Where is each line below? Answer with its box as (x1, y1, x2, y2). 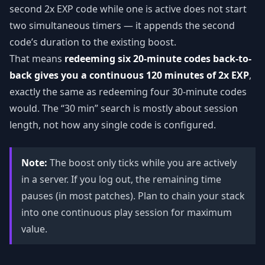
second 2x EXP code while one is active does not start (9, 2, 247, 15)
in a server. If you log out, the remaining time (21, 173, 221, 186)
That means (9, 52, 64, 65)
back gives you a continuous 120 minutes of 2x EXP (9, 69, 249, 82)
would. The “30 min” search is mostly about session (9, 102, 238, 115)
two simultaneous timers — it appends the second (9, 19, 235, 32)
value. (21, 222, 47, 235)
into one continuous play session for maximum (21, 206, 232, 219)
